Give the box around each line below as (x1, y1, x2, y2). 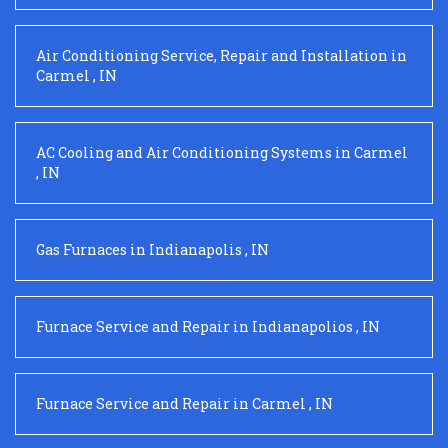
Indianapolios (252, 316, 353, 336)
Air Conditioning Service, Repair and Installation (36, 45, 388, 65)
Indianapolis (149, 239, 242, 259)
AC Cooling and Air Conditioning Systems (36, 142, 332, 162)
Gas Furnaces (36, 239, 127, 259)
